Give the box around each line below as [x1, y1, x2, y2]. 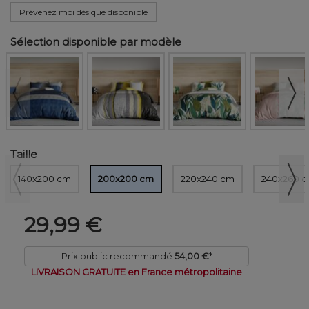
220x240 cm [180, 173, 235, 185]
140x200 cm [18, 173, 71, 185]
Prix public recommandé [61, 250, 172, 262]
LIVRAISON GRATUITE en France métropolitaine [31, 266, 242, 278]
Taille [10, 148, 37, 161]
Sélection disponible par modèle [10, 35, 181, 49]
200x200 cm [98, 173, 154, 185]
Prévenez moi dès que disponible [19, 7, 148, 18]
